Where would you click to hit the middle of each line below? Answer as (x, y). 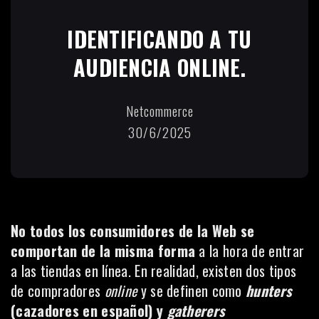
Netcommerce (159, 110)
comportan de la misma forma (103, 251)
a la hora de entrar (250, 251)
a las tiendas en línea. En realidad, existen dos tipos (154, 271)
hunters (269, 291)
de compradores (58, 291)
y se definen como (193, 291)
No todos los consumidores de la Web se (133, 231)
